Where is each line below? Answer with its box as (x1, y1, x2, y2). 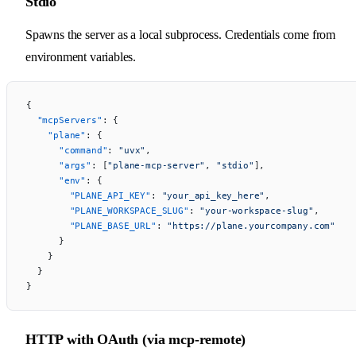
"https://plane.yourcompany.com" (167, 219, 335, 231)
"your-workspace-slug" (199, 204, 314, 216)
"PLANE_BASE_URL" (26, 219, 157, 231)
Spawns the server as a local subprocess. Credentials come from (25, 27, 336, 41)
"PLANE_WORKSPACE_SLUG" (26, 204, 189, 216)
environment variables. (25, 49, 137, 64)
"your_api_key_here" (161, 189, 265, 201)
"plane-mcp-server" (107, 159, 206, 171)
